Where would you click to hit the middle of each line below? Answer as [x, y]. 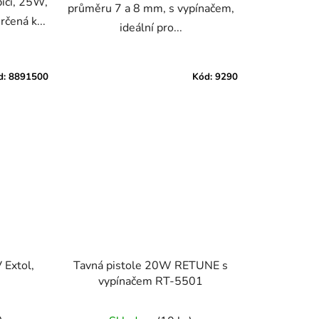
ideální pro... [151, 28]
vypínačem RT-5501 [151, 282]
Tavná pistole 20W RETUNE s [151, 266]
